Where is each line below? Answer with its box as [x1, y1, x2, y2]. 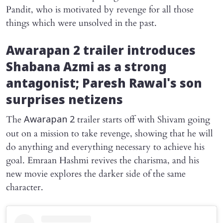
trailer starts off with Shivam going [75, 113, 210, 126]
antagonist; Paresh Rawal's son [6, 77, 202, 93]
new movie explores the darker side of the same [6, 168, 186, 181]
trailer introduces [80, 44, 196, 60]
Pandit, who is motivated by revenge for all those [6, 3, 194, 16]
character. [6, 181, 43, 194]
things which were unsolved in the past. [6, 17, 157, 30]
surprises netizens [6, 94, 123, 109]
